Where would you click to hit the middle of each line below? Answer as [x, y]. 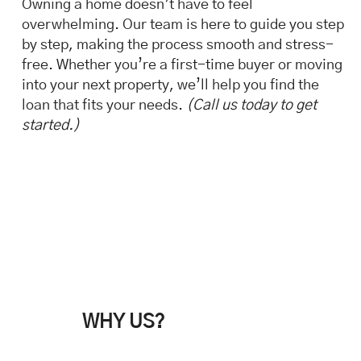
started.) [51, 126]
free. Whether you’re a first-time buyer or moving [182, 65]
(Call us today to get [251, 106]
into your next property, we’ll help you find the [170, 85]
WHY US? [123, 322]
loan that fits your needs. [104, 106]
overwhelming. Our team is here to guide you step [183, 25]
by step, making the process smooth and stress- [178, 45]
